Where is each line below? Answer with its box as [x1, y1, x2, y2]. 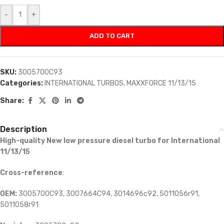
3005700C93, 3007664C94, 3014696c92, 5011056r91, [17, 189, 199, 198]
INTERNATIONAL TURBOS [44, 79, 123, 88]
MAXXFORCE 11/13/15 [126, 79, 196, 88]
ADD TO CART [89, 32, 134, 40]
